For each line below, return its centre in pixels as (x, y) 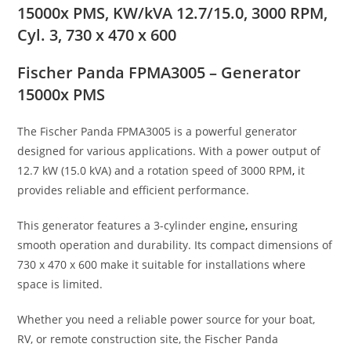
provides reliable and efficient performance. (134, 190)
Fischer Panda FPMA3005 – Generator (159, 72)
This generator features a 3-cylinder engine (132, 225)
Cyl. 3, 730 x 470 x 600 (97, 34)
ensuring (273, 225)
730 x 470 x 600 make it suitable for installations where (162, 264)
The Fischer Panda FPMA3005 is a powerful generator (157, 131)
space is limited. (60, 284)
